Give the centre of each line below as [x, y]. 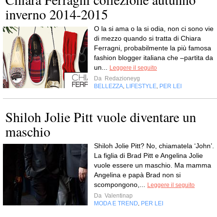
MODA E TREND [116, 203]
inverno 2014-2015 [57, 14]
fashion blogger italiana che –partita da [154, 58]
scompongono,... [121, 185]
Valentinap [118, 196]
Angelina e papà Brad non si [137, 175]
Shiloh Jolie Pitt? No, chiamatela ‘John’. [154, 146]
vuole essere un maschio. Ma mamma [153, 165]
